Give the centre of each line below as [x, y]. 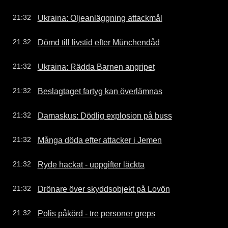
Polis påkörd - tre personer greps [96, 213]
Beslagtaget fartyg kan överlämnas [100, 91]
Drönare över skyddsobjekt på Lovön [104, 189]
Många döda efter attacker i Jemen [99, 140]
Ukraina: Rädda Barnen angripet [96, 66]
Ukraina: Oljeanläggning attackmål [100, 18]
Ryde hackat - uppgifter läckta [91, 164]
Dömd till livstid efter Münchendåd [98, 42]
